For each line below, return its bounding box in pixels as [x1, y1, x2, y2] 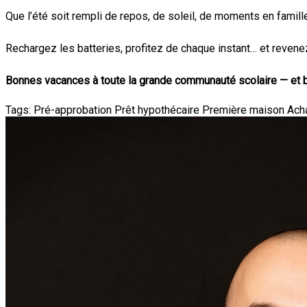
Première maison [202, 103, 284, 116]
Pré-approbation [34, 103, 112, 116]
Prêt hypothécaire [114, 103, 199, 116]
